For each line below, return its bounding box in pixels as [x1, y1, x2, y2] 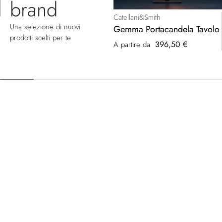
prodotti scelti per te [10, 32, 71, 43]
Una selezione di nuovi [10, 21, 80, 32]
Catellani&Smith [113, 11, 161, 23]
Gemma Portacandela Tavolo [113, 22, 220, 36]
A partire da [113, 39, 150, 50]
